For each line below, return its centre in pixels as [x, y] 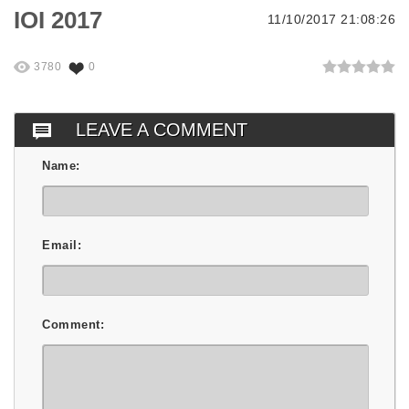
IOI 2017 [58, 20]
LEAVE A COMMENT [162, 129]
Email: [62, 245]
